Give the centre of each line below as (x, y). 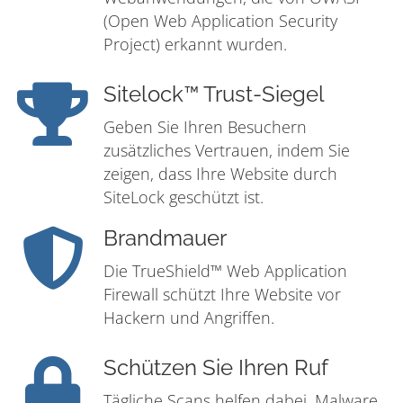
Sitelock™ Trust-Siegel (214, 95)
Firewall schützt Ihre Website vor (222, 295)
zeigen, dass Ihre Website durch (220, 174)
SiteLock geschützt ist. (184, 197)
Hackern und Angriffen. (189, 318)
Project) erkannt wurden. (195, 45)
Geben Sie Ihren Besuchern (205, 127)
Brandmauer (165, 239)
